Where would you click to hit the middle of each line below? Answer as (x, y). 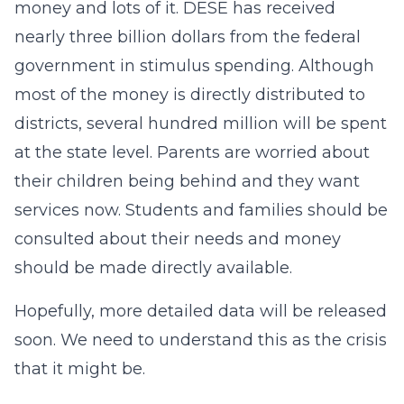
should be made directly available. (153, 268)
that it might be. (80, 369)
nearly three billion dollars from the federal (188, 37)
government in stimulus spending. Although (194, 66)
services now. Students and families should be (201, 210)
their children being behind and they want (187, 181)
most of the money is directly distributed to (190, 95)
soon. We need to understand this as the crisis (201, 340)
